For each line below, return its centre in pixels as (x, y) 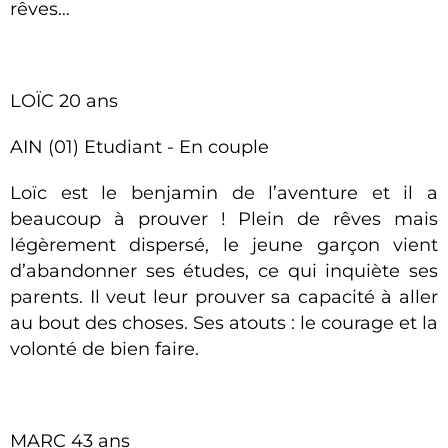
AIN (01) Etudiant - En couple (139, 147)
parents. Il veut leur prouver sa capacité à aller (224, 297)
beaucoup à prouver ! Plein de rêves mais (224, 219)
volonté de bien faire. (104, 349)
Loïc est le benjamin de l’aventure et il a (224, 193)
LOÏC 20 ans (64, 101)
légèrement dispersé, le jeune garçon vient (224, 245)
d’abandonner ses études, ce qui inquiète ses (224, 271)
